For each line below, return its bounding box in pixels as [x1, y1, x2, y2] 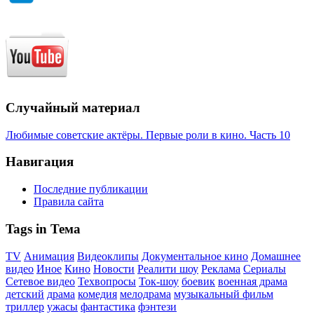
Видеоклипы [77, 250, 139, 262]
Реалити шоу [137, 262, 198, 275]
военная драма [218, 275, 287, 287]
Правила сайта [34, 196, 104, 208]
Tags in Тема [6, 221, 81, 236]
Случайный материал [6, 100, 140, 115]
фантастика [81, 300, 135, 313]
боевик [182, 275, 215, 287]
